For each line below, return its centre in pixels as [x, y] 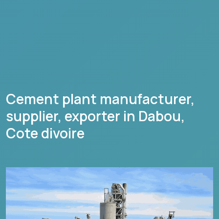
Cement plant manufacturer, [100, 99]
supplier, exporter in [72, 116]
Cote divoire [45, 133]
